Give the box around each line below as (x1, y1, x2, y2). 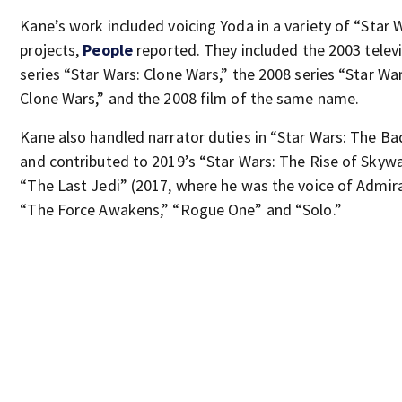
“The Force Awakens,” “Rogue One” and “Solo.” (20, 199, 342, 220)
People (83, 39, 133, 60)
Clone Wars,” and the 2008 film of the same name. (20, 88, 360, 109)
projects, (20, 39, 83, 60)
